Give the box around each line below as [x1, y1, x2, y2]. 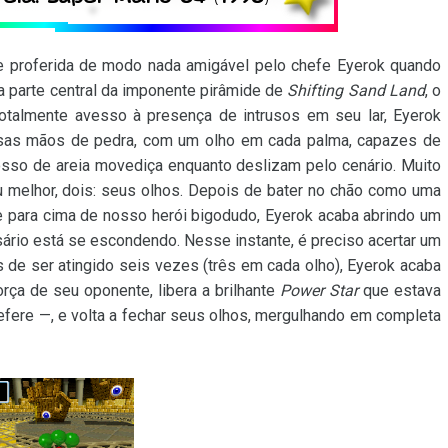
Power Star [280, 281, 358, 300]
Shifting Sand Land [287, 81, 425, 100]
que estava [358, 281, 441, 300]
